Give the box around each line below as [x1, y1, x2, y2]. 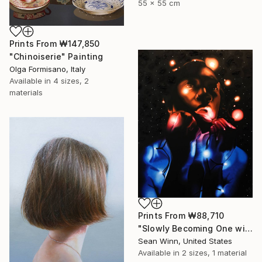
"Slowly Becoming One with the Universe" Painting [244, 223, 253, 233]
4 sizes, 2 [53, 75, 89, 85]
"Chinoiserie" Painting [9, 51, 104, 61]
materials [9, 87, 43, 97]
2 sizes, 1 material [182, 247, 247, 257]
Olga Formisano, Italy [9, 64, 85, 74]
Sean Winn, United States [138, 236, 232, 246]
